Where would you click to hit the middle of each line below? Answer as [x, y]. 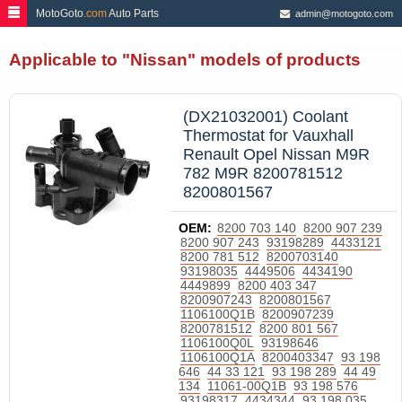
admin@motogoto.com [341, 13]
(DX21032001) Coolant [266, 117]
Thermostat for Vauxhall [268, 135]
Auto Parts [133, 13]
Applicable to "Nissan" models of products [185, 60]
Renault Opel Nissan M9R [276, 154]
